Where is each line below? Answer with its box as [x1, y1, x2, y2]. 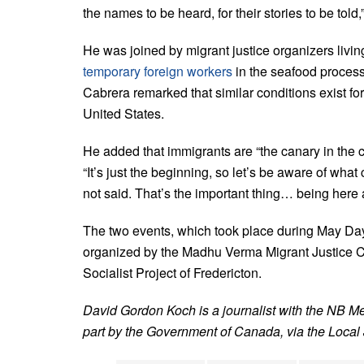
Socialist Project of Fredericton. [83, 262, 262, 282]
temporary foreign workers [83, 61, 232, 80]
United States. [83, 103, 164, 123]
